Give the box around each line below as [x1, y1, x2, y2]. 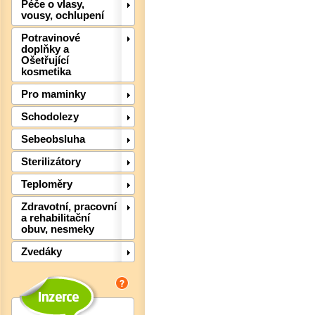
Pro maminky [21, 89, 86, 101]
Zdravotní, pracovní [21, 201, 117, 213]
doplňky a [21, 44, 69, 56]
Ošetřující [21, 55, 69, 67]
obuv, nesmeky [21, 224, 94, 236]
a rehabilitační [21, 212, 90, 224]
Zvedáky [21, 246, 62, 258]
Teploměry [21, 179, 72, 191]
